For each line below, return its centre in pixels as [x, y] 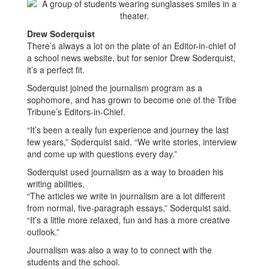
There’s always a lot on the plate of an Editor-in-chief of [131, 46]
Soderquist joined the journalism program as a [115, 88]
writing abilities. [56, 184]
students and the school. [74, 262]
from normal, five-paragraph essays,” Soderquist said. [129, 208]
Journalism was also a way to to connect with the [119, 250]
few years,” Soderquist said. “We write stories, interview [132, 142]
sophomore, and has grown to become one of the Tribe [132, 100]
